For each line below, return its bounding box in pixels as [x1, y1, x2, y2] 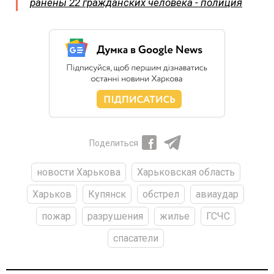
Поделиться [89, 138, 138, 148]
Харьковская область [136, 166, 235, 178]
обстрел [143, 188, 179, 200]
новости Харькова [36, 166, 120, 178]
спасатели [113, 232, 158, 244]
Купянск [88, 188, 126, 200]
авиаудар [196, 188, 239, 200]
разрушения [87, 210, 143, 222]
